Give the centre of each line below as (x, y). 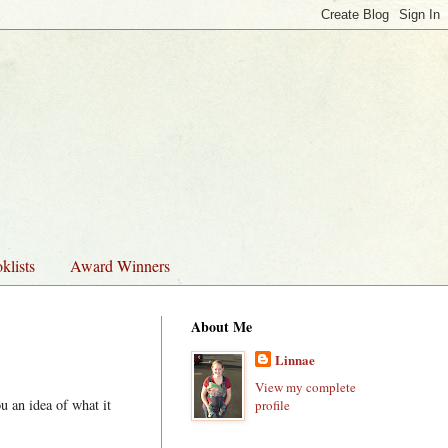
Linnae (294, 360)
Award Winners (120, 265)
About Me (221, 327)
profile (272, 404)
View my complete (305, 386)
